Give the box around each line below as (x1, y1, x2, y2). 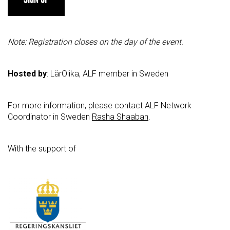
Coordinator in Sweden (8, 112, 92, 122)
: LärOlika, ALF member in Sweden (47, 69, 170, 79)
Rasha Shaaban (92, 112, 148, 122)
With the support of (8, 144, 76, 154)
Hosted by (8, 69, 47, 79)
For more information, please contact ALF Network (8, 101, 191, 111)
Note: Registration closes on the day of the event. (8, 37, 185, 47)
